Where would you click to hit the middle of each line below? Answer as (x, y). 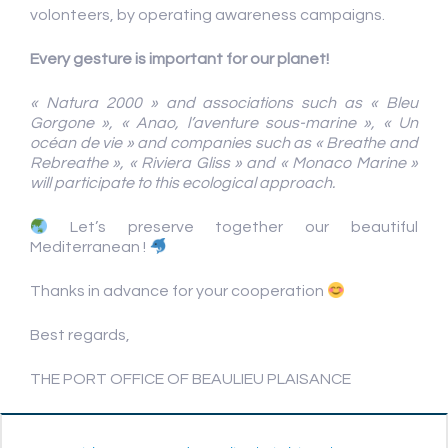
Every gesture (81, 59)
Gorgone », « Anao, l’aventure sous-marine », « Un (224, 123)
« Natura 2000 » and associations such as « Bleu (224, 103)
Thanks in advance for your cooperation (178, 291)
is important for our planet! (232, 59)
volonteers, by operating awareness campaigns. (207, 15)
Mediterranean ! (89, 247)
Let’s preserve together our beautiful (233, 227)
